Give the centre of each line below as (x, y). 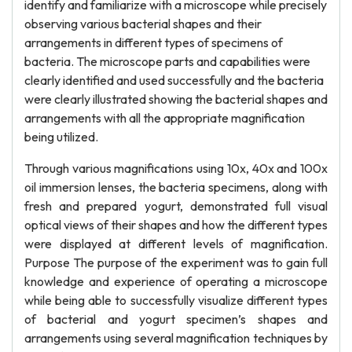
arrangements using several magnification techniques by (176, 338)
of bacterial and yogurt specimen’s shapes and (176, 319)
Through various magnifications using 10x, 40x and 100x (176, 168)
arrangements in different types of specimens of (154, 42)
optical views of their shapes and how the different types (176, 225)
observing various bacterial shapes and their (143, 24)
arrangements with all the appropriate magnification (165, 118)
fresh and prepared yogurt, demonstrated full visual (176, 206)
